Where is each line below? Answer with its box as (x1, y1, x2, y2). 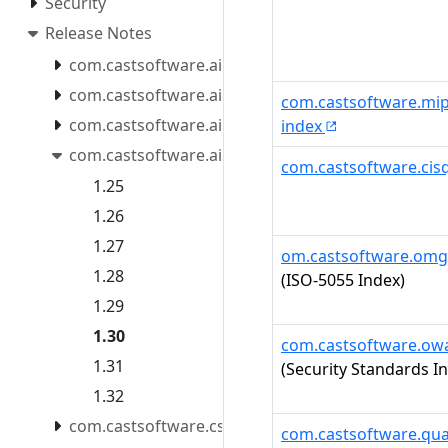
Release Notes (45, 22, 152, 44)
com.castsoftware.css (69, 415, 233, 438)
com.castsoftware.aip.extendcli (69, 83, 304, 106)
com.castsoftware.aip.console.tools (69, 53, 337, 76)
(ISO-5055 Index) (281, 269, 405, 291)
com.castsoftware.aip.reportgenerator (69, 143, 362, 166)
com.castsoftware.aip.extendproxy (69, 113, 331, 136)
